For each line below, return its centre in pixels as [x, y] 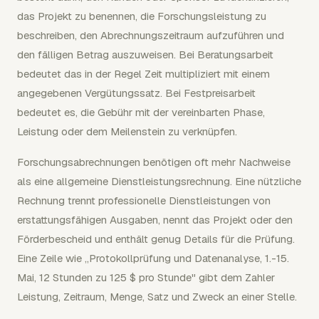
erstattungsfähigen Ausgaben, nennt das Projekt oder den [155, 220]
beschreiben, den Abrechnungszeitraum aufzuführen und [151, 35]
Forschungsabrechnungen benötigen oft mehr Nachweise [154, 162]
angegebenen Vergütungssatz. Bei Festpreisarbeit [136, 93]
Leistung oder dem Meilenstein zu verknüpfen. [127, 131]
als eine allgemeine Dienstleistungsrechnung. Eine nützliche [159, 181]
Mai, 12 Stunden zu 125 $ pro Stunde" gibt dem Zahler [146, 277]
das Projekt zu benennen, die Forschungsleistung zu [142, 16]
